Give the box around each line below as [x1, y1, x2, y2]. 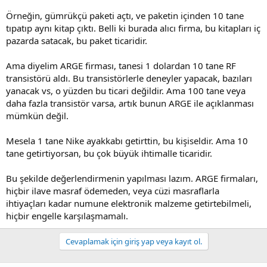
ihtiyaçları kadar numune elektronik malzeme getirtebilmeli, [6, 197, 252, 209]
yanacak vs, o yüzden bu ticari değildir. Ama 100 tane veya [6, 84, 246, 97]
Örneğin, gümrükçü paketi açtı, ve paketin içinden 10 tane [6, 9, 244, 21]
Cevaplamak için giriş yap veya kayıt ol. [65, 235, 202, 247]
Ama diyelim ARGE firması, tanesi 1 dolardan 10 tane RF [6, 59, 236, 72]
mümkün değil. [6, 109, 69, 122]
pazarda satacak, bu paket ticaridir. [6, 34, 147, 46]
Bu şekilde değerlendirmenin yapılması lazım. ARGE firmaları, [6, 172, 258, 184]
